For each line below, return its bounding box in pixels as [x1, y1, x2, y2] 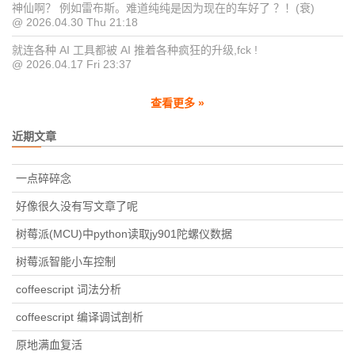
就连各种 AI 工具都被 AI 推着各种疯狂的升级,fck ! [12, 44, 258, 57]
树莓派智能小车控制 [16, 255, 116, 269]
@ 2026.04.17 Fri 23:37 [12, 58, 132, 71]
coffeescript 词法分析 [16, 283, 121, 296]
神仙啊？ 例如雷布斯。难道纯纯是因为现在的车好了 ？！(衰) [12, 2, 315, 15]
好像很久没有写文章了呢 [16, 200, 138, 213]
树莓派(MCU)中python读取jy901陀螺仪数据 [16, 227, 232, 241]
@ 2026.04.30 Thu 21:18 [12, 16, 138, 29]
